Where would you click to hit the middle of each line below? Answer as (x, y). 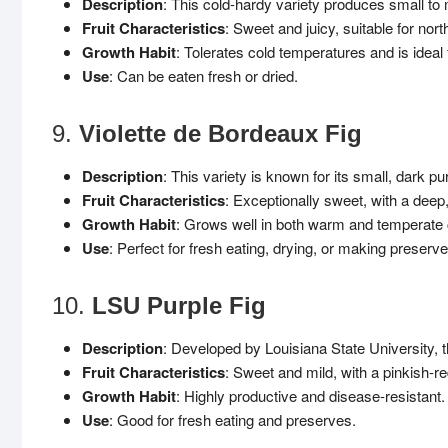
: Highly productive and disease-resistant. (310, 395)
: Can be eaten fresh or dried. (203, 75)
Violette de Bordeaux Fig (220, 133)
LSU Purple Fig (179, 305)
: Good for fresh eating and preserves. (232, 419)
